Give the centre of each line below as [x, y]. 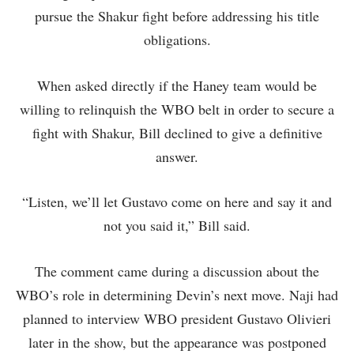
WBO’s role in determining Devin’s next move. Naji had [177, 295]
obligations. [177, 39]
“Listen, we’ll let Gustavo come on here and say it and [177, 202]
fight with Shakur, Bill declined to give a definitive [177, 132]
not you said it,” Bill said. [177, 226]
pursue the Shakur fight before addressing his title [177, 15]
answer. [177, 156]
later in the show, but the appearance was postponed [177, 343]
